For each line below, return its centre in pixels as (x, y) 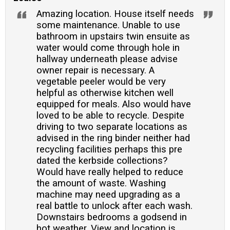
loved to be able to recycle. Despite (110, 116)
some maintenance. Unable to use (108, 25)
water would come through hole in (108, 48)
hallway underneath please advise (107, 59)
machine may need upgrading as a (108, 195)
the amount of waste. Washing (101, 184)
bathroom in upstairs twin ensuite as (113, 37)
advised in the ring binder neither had (113, 138)
